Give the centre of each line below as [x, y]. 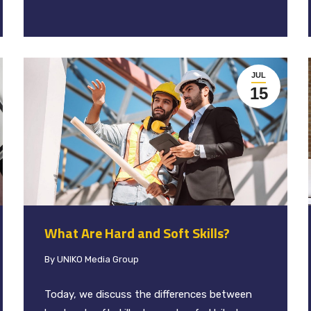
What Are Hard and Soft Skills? [137, 233]
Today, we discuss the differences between [148, 295]
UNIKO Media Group [98, 260]
